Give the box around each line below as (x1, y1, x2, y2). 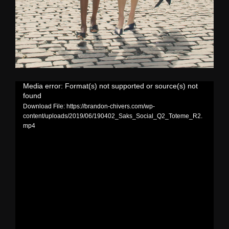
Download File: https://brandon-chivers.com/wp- (22, 103, 155, 109)
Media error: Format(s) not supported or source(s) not (22, 81, 198, 90)
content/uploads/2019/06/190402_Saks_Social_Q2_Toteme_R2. (22, 112, 202, 119)
